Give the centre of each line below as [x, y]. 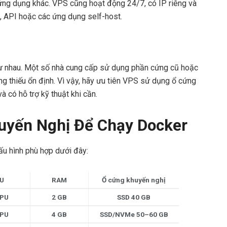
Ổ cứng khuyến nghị [134, 180]
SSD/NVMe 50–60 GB [134, 214]
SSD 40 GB [134, 197]
